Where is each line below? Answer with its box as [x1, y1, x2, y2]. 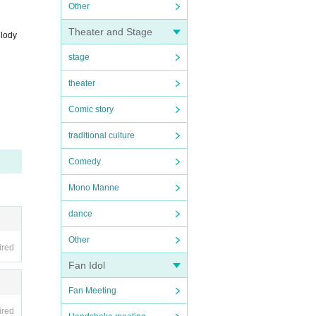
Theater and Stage [68, 26, 152, 37]
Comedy [68, 157, 101, 166]
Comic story [68, 104, 114, 114]
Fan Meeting [68, 286, 116, 296]
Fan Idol [68, 260, 105, 271]
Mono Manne [68, 183, 119, 193]
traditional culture [68, 130, 135, 140]
